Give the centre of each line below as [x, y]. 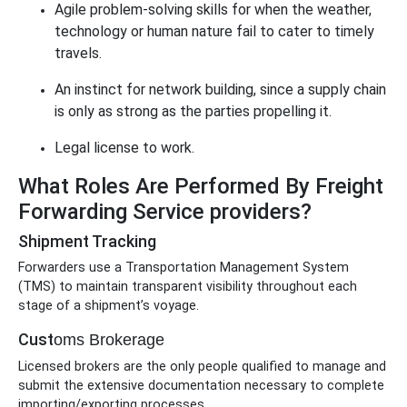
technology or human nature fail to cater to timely [214, 31]
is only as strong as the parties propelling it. [195, 111]
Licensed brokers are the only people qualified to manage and [202, 367]
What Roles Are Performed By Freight [201, 186]
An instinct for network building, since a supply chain [220, 89]
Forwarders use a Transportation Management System [184, 268]
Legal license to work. [124, 148]
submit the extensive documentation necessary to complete [201, 386]
